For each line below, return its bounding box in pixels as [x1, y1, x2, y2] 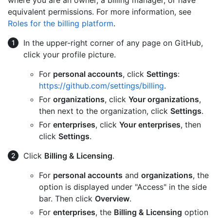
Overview [95, 194, 129, 204]
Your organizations [128, 94, 199, 105]
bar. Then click [39, 194, 95, 204]
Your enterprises [119, 120, 181, 130]
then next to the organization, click [39, 106, 170, 116]
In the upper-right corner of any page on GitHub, [23, 38, 203, 48]
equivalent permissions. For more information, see [8, 7, 191, 17]
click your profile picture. [23, 50, 116, 60]
